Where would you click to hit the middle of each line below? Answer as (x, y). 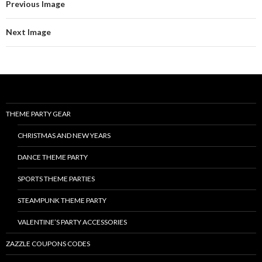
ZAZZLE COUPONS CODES (48, 244)
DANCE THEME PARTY (53, 157)
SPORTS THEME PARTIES (56, 179)
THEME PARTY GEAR (38, 114)
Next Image (28, 32)
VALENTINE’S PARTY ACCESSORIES (72, 222)
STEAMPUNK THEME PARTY (62, 201)
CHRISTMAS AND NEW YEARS (64, 136)
